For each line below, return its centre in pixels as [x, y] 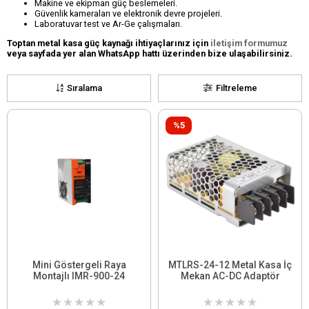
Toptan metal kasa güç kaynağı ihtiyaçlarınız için [109, 43]
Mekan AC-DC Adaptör [230, 276]
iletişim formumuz [249, 43]
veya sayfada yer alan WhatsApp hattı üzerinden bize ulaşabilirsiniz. [150, 53]
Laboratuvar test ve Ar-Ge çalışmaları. [108, 23]
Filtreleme [236, 88]
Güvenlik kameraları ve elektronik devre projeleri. [128, 13]
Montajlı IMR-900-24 [79, 276]
